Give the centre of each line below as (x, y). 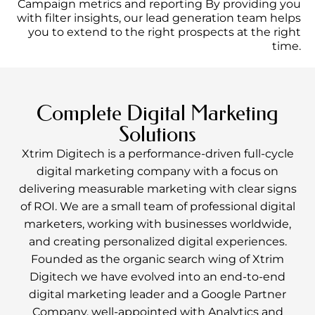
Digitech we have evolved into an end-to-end (157, 277)
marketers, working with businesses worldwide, (157, 224)
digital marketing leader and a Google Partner (157, 295)
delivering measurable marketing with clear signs (157, 189)
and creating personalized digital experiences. (157, 242)
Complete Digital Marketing (157, 114)
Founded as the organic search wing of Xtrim (157, 259)
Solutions (157, 135)
